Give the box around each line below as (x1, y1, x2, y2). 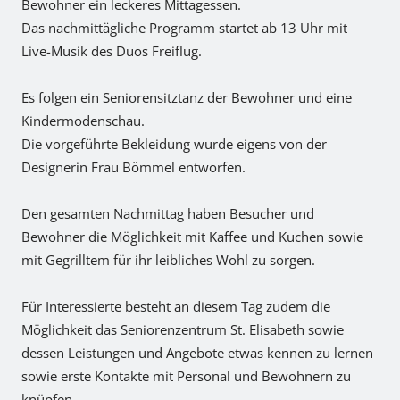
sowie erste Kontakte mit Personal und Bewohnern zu (21, 367, 351, 385)
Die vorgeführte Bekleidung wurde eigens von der (21, 135, 327, 153)
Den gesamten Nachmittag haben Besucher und (21, 204, 314, 222)
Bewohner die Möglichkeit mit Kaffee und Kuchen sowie (21, 228, 363, 246)
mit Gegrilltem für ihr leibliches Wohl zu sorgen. (21, 251, 315, 269)
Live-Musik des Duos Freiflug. (21, 42, 202, 60)
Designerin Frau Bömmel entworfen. (21, 158, 246, 176)
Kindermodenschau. (21, 112, 145, 129)
